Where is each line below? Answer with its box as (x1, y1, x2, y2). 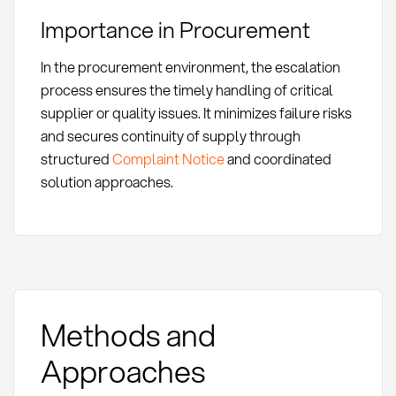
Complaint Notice (111, 148, 225, 169)
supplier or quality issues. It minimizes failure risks (40, 102, 352, 123)
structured (40, 148, 112, 169)
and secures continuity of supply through (40, 125, 301, 146)
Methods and (40, 312, 216, 356)
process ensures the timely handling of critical (40, 79, 333, 100)
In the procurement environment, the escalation (40, 56, 340, 77)
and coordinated (224, 148, 331, 169)
